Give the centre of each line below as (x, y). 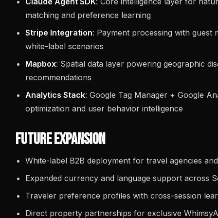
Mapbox (41, 64)
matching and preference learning (88, 15)
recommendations (58, 77)
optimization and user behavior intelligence (104, 109)
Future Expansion (60, 139)
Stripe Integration (59, 33)
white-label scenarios (64, 46)
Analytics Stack (55, 95)
